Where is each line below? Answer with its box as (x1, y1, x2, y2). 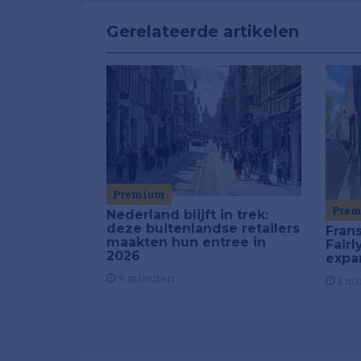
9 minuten (116, 270, 175, 285)
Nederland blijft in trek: (106, 206, 268, 222)
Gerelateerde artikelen (106, 22, 299, 42)
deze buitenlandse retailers (106, 220, 300, 236)
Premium (113, 186, 165, 201)
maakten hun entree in (106, 234, 266, 250)
